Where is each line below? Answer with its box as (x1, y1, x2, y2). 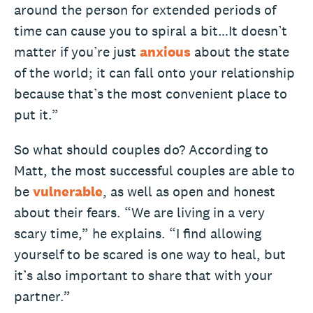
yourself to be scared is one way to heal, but (14, 245, 286, 263)
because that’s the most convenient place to (14, 84, 287, 103)
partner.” (14, 286, 71, 305)
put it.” (14, 105, 59, 124)
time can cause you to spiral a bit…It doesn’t (14, 21, 287, 40)
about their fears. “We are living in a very (14, 203, 265, 221)
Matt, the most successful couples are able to (14, 161, 295, 180)
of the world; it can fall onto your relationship (14, 63, 295, 82)
